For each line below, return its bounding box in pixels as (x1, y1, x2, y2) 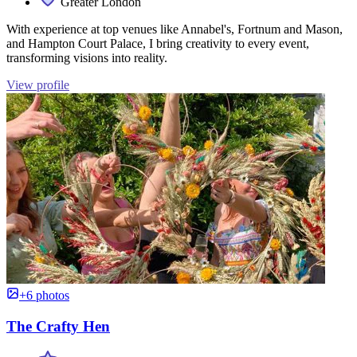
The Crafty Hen (6, 317, 110, 335)
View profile (6, 78, 69, 92)
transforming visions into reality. (6, 51, 167, 65)
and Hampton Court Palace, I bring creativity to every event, (6, 37, 309, 50)
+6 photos (19, 288, 69, 302)
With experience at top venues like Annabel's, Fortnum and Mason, (6, 22, 343, 36)
